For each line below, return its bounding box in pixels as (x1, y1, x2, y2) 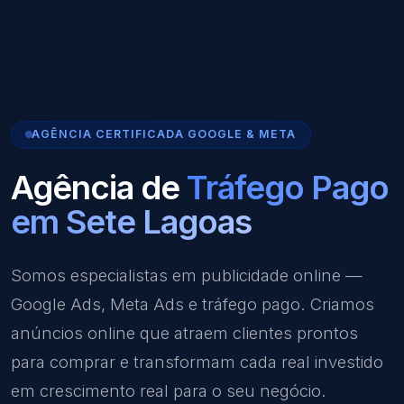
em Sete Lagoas (11, 200, 252, 242)
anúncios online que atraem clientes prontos (11, 322, 358, 343)
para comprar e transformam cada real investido (11, 351, 383, 372)
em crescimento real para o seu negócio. (11, 380, 326, 400)
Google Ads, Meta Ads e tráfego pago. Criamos (11, 293, 374, 314)
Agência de (11, 166, 187, 207)
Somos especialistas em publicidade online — (11, 264, 363, 285)
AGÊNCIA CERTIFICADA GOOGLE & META (32, 127, 296, 142)
